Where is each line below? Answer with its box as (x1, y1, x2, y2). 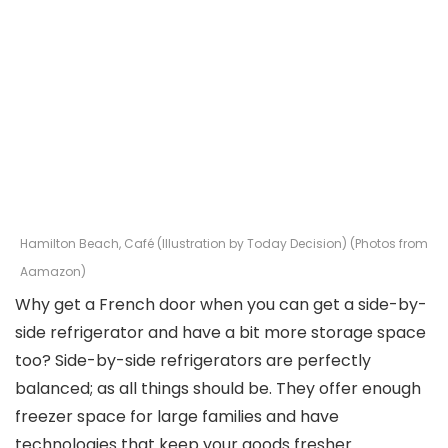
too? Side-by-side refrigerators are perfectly (15, 349, 371, 372)
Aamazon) (20, 263, 86, 280)
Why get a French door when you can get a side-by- (15, 293, 427, 316)
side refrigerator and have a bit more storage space (15, 321, 426, 344)
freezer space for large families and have (15, 405, 339, 428)
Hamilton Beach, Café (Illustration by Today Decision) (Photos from (20, 235, 428, 252)
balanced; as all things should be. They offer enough (15, 377, 421, 400)
